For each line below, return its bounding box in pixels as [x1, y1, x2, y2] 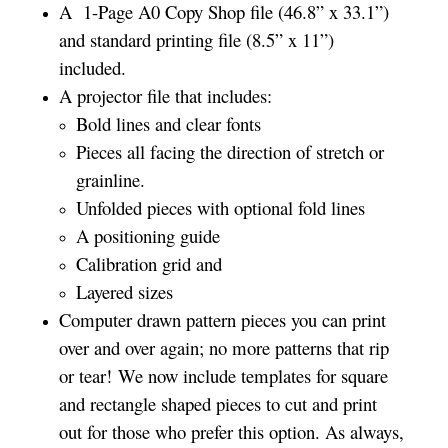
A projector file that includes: [59, 82, 273, 108]
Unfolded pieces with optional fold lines [75, 194, 365, 220]
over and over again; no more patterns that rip [59, 334, 390, 360]
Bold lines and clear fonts [75, 110, 261, 136]
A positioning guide [75, 222, 220, 248]
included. [59, 54, 127, 80]
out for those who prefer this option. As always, [59, 418, 405, 444]
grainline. [75, 166, 145, 192]
